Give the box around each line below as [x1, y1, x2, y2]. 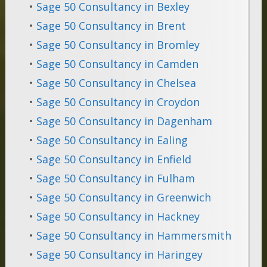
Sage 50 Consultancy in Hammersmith [36, 228, 231, 243]
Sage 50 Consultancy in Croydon [36, 95, 200, 110]
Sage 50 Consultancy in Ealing [36, 133, 188, 148]
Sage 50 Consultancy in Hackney [36, 209, 200, 224]
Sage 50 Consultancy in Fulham [36, 171, 195, 186]
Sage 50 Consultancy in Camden [36, 57, 198, 72]
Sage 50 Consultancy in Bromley [36, 38, 200, 52]
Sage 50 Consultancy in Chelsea [36, 76, 196, 91]
